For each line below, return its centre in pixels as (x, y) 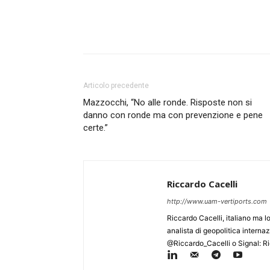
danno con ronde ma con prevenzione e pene (173, 115)
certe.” (96, 128)
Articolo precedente (116, 86)
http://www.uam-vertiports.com (217, 202)
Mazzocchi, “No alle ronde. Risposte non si (168, 103)
